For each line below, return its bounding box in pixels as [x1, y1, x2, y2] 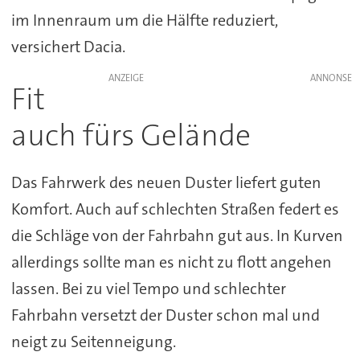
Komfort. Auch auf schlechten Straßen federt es [10, 198, 339, 219]
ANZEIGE [108, 71, 144, 84]
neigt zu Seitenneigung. [10, 330, 176, 352]
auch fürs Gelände [10, 115, 251, 155]
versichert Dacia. [10, 35, 125, 57]
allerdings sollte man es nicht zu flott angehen [10, 251, 332, 272]
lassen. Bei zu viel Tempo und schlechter [10, 277, 286, 299]
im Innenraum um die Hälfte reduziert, [10, 9, 278, 31]
